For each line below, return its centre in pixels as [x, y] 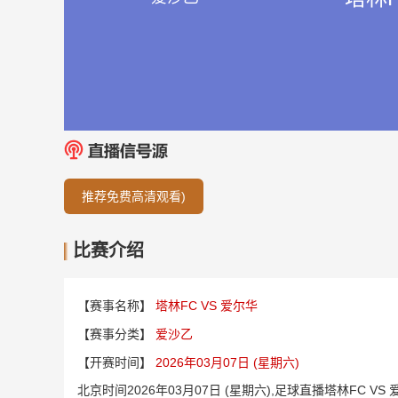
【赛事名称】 [115, 306]
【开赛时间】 [115, 362]
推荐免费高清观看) [134, 196]
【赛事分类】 [115, 334]
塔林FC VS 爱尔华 [207, 306]
